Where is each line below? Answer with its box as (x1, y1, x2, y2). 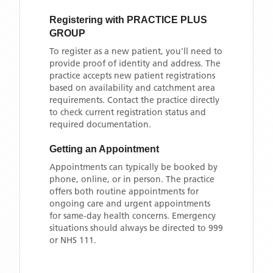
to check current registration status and (49, 107, 206, 118)
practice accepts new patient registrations (49, 70, 215, 81)
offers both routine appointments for (49, 186, 199, 197)
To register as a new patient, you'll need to (49, 46, 222, 57)
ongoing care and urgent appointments (49, 198, 210, 209)
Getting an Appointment (49, 144, 159, 154)
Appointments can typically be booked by (49, 161, 218, 172)
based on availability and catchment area (49, 82, 215, 93)
